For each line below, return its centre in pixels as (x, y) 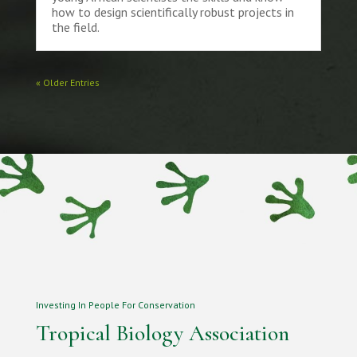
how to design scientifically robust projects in (173, 12)
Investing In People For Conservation (115, 304)
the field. (75, 27)
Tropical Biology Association (162, 333)
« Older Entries (67, 82)
